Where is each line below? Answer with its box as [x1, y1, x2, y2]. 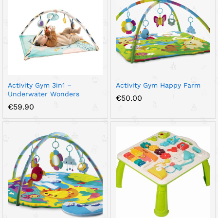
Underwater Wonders [8, 90, 79, 98]
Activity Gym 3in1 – [8, 81, 72, 89]
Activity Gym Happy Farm [115, 81, 200, 89]
